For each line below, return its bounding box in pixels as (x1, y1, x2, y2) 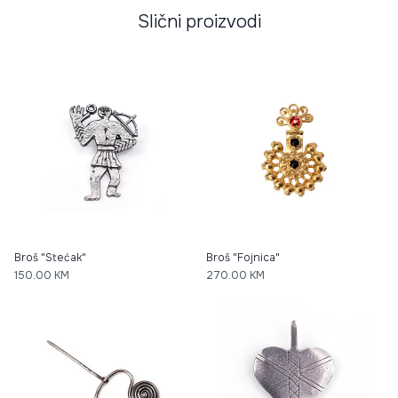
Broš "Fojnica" (206, 251, 280, 265)
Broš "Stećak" (14, 251, 86, 265)
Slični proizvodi (137, 11, 261, 33)
